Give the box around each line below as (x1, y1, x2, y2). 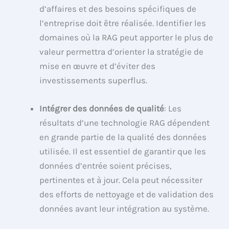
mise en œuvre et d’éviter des (39, 61, 156, 72)
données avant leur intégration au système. (39, 203, 210, 214)
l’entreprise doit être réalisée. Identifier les (39, 18, 207, 29)
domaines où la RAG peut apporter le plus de (39, 32, 214, 43)
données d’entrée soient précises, (39, 161, 172, 171)
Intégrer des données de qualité (39, 103, 165, 114)
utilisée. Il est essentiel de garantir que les (39, 146, 207, 157)
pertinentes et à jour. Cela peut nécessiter (39, 175, 203, 186)
